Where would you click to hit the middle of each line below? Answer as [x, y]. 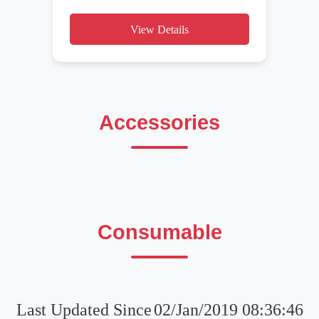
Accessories [159, 123]
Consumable [159, 232]
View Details [159, 29]
